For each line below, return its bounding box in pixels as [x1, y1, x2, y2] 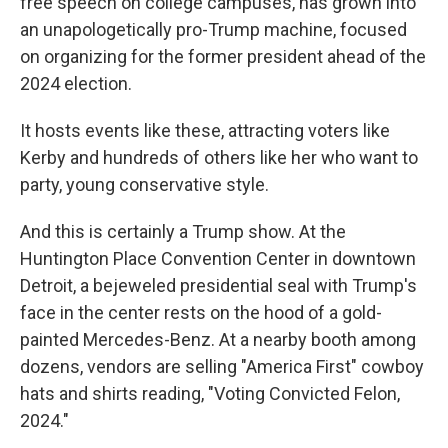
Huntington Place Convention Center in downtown [20, 248, 416, 269]
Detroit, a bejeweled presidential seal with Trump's [20, 275, 417, 296]
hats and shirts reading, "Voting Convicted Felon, [20, 383, 400, 404]
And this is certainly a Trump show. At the [20, 221, 346, 242]
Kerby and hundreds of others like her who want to [20, 147, 418, 168]
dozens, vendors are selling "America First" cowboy [20, 356, 424, 377]
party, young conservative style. [20, 174, 269, 195]
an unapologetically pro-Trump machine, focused [20, 19, 407, 40]
